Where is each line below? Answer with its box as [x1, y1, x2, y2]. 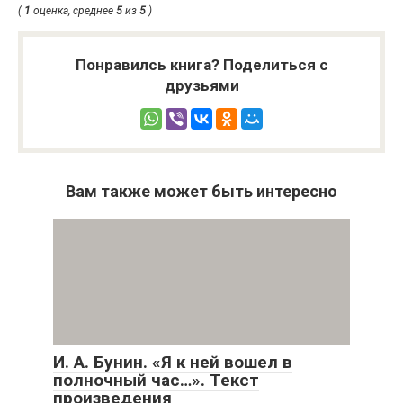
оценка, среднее [31, 4, 116, 17]
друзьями [164, 76, 239, 94]
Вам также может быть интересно [66, 181, 337, 201]
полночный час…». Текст [53, 369, 259, 390]
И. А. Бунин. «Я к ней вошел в [53, 351, 292, 372]
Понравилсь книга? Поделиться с [75, 55, 328, 74]
